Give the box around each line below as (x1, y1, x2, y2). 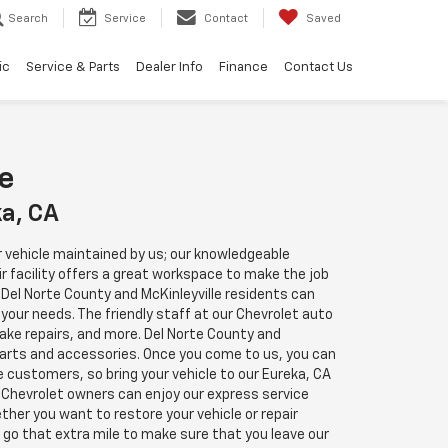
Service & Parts (26, 61, 120, 75)
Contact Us (284, 61, 353, 75)
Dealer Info (136, 61, 203, 75)
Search (8, 13, 48, 25)
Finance (219, 61, 268, 75)
